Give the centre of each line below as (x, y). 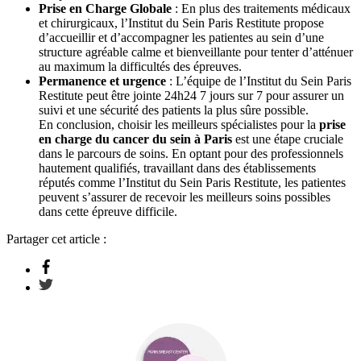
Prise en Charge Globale (105, 9)
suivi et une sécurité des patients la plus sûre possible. (174, 110)
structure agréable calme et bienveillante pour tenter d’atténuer (196, 52)
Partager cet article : (56, 239)
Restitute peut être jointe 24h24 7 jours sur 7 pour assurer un (191, 96)
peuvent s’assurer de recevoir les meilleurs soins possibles (185, 197)
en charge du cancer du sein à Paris (135, 139)
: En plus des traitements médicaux (261, 9)
